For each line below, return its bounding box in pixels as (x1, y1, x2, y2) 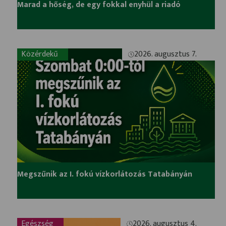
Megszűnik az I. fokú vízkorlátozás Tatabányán (17, 167, 193, 182)
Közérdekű (21, 47, 59, 61)
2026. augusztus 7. (134, 47, 197, 61)
